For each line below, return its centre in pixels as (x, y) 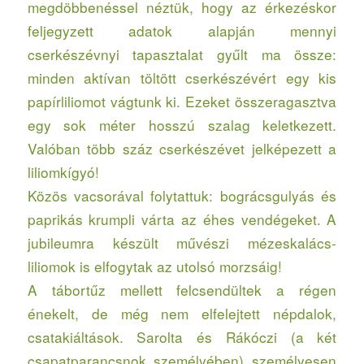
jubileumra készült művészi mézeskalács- (182, 243)
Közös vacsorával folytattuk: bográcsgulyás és (182, 196)
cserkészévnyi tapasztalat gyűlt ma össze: (182, 54)
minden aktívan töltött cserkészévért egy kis (182, 78)
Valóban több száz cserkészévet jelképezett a (182, 149)
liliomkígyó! (63, 172)
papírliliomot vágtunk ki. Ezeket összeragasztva (182, 102)
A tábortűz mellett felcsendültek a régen (182, 290)
